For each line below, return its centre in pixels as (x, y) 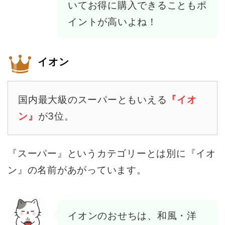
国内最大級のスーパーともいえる (93, 100)
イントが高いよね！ (113, 22)
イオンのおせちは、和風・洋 (132, 216)
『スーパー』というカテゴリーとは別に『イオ (112, 154)
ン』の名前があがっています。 (77, 170)
